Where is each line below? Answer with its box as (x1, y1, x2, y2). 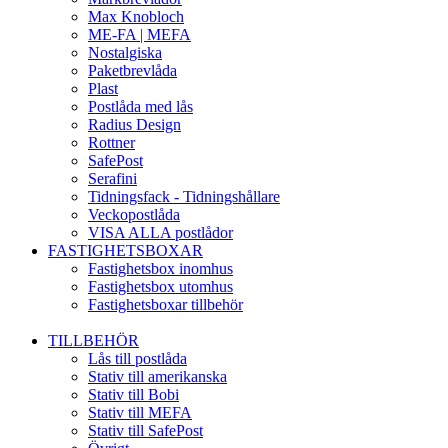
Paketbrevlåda (88, 62, 177, 79)
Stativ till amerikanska (88, 368, 227, 385)
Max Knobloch (88, 8, 184, 25)
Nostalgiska (88, 44, 162, 61)
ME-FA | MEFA (88, 26, 191, 43)
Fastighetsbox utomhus (88, 278, 233, 295)
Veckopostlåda (88, 206, 180, 223)
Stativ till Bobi (88, 386, 179, 403)
